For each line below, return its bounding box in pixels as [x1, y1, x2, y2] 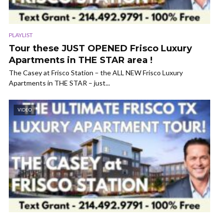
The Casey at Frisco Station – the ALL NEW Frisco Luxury [9, 68, 183, 77]
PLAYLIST [9, 31, 33, 39]
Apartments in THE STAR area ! [9, 54, 153, 66]
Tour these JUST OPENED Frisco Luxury [9, 43, 192, 54]
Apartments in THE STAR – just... [9, 78, 110, 87]
